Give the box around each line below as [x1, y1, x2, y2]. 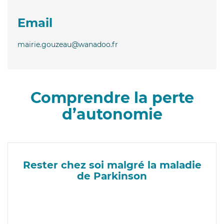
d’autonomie [61, 104, 162, 123]
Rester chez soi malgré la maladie [22, 158, 201, 171]
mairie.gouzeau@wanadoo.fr [17, 39, 118, 49]
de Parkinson [77, 169, 147, 182]
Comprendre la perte [30, 88, 194, 107]
